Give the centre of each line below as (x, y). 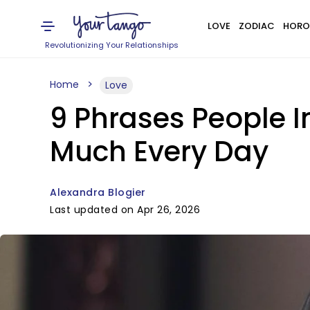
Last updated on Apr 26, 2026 (125, 210)
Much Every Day (159, 152)
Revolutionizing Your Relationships (112, 45)
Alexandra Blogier (98, 192)
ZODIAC (256, 26)
